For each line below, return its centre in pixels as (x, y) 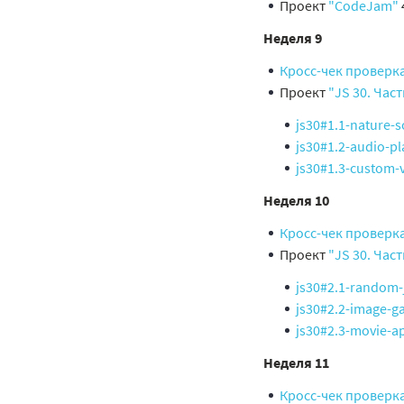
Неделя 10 (296, 200)
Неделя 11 (296, 363)
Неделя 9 (293, 38)
